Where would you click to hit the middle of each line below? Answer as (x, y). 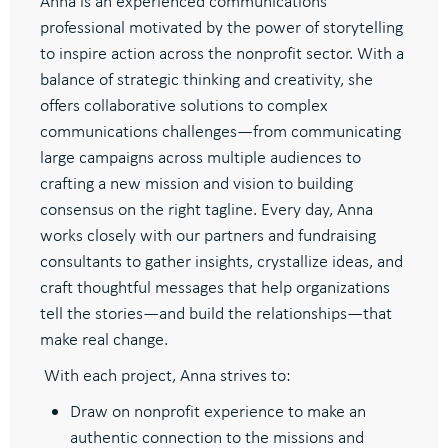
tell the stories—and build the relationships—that (216, 312)
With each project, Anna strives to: (167, 374)
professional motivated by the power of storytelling (221, 26)
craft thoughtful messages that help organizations (215, 286)
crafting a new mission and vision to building (196, 182)
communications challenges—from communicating (220, 130)
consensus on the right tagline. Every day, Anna (206, 208)
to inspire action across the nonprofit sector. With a (222, 52)
